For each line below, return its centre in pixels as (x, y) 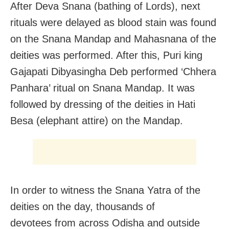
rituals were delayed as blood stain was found (113, 22)
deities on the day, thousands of (83, 206)
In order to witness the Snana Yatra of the (105, 190)
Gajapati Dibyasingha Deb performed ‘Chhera (113, 71)
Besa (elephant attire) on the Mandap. (97, 120)
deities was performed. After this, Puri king (106, 55)
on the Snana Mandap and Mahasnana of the (113, 39)
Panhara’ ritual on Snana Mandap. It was (102, 88)
